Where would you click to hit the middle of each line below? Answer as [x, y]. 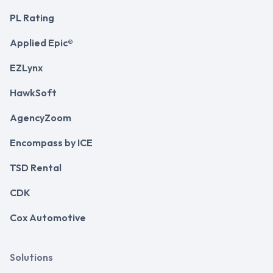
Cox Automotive [48, 218]
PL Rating [32, 18]
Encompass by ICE [51, 143]
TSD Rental [36, 168]
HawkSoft [33, 93]
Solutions [31, 257]
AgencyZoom [41, 118]
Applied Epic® [41, 43]
